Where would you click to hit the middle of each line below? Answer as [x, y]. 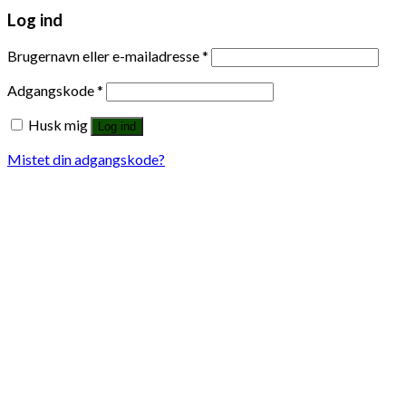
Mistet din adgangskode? [86, 159]
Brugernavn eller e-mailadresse [105, 55]
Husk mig [58, 124]
